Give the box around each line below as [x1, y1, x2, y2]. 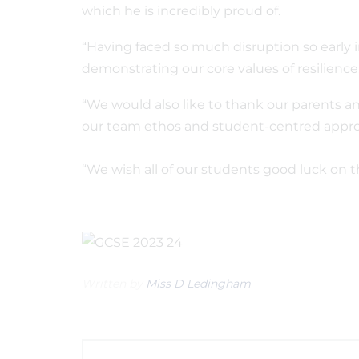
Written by [82, 276, 146, 292]
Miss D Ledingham [146, 276, 251, 292]
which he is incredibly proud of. [82, 3, 287, 18]
